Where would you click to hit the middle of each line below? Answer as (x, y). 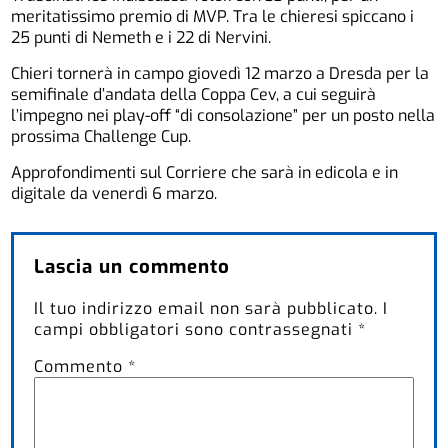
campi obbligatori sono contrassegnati (196, 329)
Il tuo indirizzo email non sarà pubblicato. (206, 308)
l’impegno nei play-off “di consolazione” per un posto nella (223, 115)
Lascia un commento (132, 266)
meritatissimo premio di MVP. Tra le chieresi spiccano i (213, 16)
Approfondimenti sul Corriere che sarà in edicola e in (205, 172)
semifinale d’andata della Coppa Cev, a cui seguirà (194, 94)
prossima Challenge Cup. (101, 136)
